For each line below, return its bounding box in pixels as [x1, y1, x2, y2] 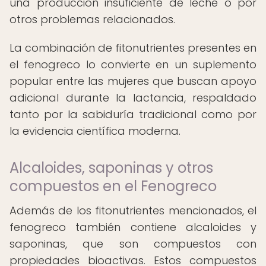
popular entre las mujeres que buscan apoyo [9, 74, 256, 88]
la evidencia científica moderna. [9, 123, 180, 138]
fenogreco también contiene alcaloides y [9, 220, 256, 235]
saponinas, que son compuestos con [9, 236, 256, 251]
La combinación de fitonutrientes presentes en [9, 40, 256, 55]
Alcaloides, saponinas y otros [9, 158, 213, 178]
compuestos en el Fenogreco [9, 176, 217, 196]
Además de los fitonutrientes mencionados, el [9, 203, 256, 218]
